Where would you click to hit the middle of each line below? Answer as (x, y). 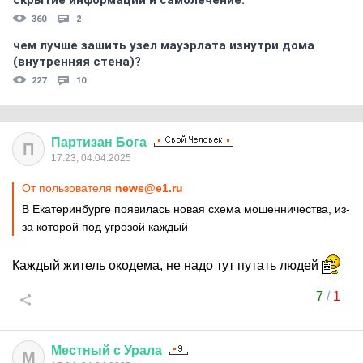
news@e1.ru (149, 188)
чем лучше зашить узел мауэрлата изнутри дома (164, 45)
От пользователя (68, 188)
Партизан (82, 142)
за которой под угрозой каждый (105, 227)
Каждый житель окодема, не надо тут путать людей (167, 265)
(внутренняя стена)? (77, 62)
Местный (81, 350)
